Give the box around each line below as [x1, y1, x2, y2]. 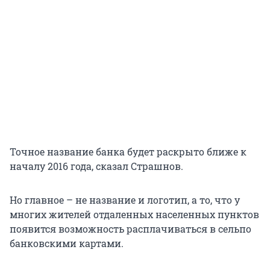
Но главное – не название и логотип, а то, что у [10, 193, 240, 207]
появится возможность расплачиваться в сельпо [10, 222, 251, 236]
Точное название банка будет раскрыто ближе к [10, 145, 246, 159]
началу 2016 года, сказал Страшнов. [10, 160, 183, 173]
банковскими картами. [10, 237, 124, 250]
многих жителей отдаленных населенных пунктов [10, 208, 259, 221]
